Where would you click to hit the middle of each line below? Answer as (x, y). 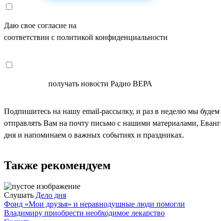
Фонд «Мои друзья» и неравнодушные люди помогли (94, 204)
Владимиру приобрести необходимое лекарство (84, 213)
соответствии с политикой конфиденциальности (86, 37)
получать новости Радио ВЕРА (99, 83)
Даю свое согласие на (41, 25)
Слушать (19, 195)
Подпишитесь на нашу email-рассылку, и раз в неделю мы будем (112, 111)
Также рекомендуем (57, 165)
